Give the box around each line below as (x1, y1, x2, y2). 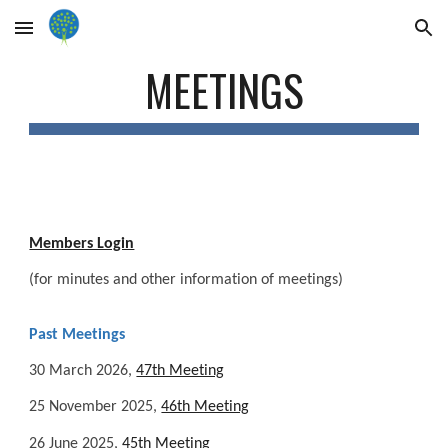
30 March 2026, (29, 362, 137, 379)
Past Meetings (29, 326, 126, 343)
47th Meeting (136, 362, 225, 379)
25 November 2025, (29, 399, 162, 416)
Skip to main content (16, 28, 158, 46)
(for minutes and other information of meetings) (29, 272, 344, 289)
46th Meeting (161, 399, 250, 416)
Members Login (29, 236, 135, 252)
